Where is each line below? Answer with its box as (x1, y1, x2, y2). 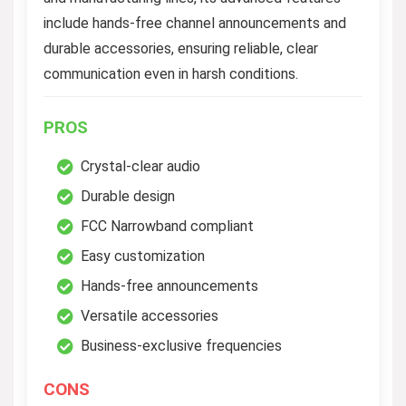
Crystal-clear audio (81, 157, 200, 175)
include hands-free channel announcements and (43, 14, 346, 32)
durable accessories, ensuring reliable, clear (43, 39, 318, 57)
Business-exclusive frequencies (81, 336, 282, 354)
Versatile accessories (81, 306, 218, 324)
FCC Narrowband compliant (81, 217, 254, 235)
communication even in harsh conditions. (43, 64, 298, 82)
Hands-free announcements (81, 276, 258, 295)
